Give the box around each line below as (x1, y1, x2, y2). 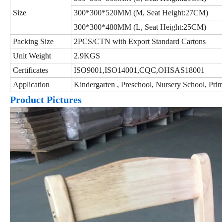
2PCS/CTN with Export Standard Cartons (74, 37, 206, 46)
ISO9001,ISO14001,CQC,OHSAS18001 (74, 65, 205, 74)
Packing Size (13, 37, 54, 46)
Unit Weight (13, 51, 51, 60)
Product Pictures (10, 94, 82, 105)
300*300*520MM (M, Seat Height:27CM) (74, 8, 208, 17)
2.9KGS (74, 51, 102, 60)
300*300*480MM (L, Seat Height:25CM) (74, 22, 206, 31)
